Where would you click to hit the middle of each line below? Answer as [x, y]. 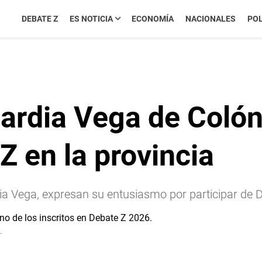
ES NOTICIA [91, 19]
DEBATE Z [39, 19]
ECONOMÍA [152, 19]
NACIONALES [210, 19]
